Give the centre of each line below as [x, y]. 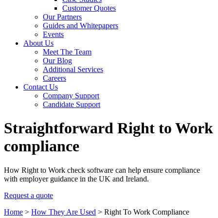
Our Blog [57, 61]
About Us [38, 43]
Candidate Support [72, 104]
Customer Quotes [89, 8]
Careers [54, 78]
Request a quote [28, 195]
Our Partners [62, 17]
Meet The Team [67, 52]
